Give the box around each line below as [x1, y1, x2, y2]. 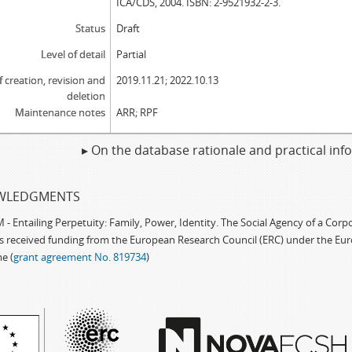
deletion [66, 89, 105, 103]
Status [75, 21, 105, 35]
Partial [116, 47, 147, 61]
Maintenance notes [14, 105, 105, 119]
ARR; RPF [116, 105, 159, 119]
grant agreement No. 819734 [13, 250, 146, 264]
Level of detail [40, 47, 105, 61]
